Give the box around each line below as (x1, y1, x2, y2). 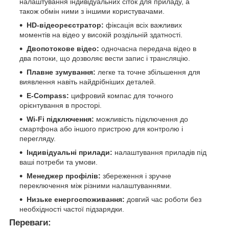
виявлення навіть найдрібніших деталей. (19, 78, 156, 86)
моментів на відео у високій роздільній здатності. (19, 31, 182, 39)
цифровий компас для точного (69, 91, 173, 100)
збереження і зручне (101, 172, 171, 180)
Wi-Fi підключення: (27, 115, 94, 124)
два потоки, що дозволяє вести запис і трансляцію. (19, 54, 190, 63)
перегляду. (19, 134, 56, 143)
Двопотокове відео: (27, 44, 99, 53)
